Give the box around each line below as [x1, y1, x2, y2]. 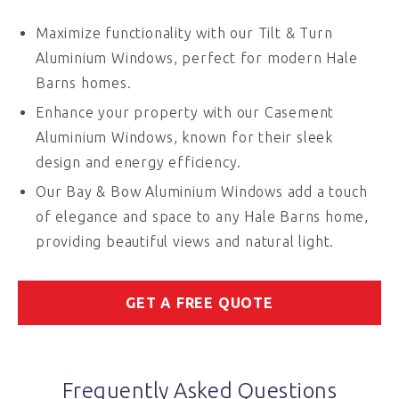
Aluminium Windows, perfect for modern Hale [36, 50, 358, 66]
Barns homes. [36, 75, 132, 91]
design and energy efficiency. [36, 154, 242, 170]
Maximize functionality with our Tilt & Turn [36, 25, 333, 41]
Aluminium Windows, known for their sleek [36, 129, 333, 145]
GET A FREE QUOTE [126, 295, 273, 311]
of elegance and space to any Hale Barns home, [36, 208, 369, 224]
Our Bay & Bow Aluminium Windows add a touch [36, 183, 368, 199]
